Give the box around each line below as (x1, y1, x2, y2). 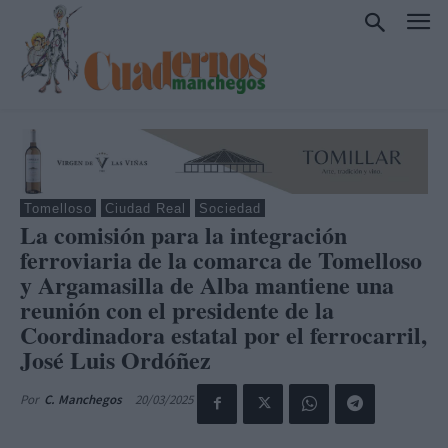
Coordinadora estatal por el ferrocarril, (20, 316, 427, 352)
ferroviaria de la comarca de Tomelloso (20, 241, 422, 277)
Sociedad (199, 200, 261, 216)
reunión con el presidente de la (20, 291, 334, 327)
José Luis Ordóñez (20, 341, 211, 377)
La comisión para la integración (20, 216, 347, 252)
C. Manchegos (44, 390, 122, 408)
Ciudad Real (105, 200, 186, 216)
